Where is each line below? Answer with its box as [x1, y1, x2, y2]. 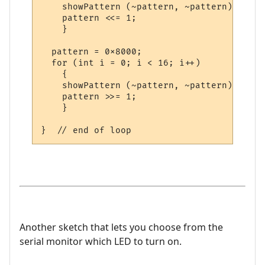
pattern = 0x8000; [41, 46, 143, 57]
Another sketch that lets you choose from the [20, 221, 223, 234]
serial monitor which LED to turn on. [20, 235, 182, 248]
